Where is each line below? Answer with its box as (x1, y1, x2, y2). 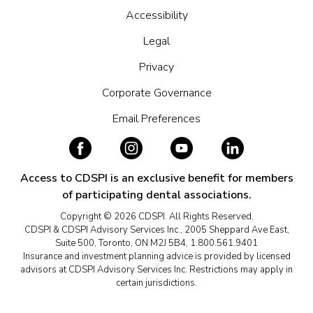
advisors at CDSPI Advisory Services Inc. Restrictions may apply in (20, 263, 293, 277)
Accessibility (125, 8, 188, 24)
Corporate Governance (101, 85, 212, 101)
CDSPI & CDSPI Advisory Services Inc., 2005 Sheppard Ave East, (24, 224, 289, 237)
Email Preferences (112, 111, 201, 127)
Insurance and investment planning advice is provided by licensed (22, 250, 291, 263)
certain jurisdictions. (116, 277, 197, 290)
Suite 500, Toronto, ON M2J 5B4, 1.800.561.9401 (55, 237, 258, 250)
